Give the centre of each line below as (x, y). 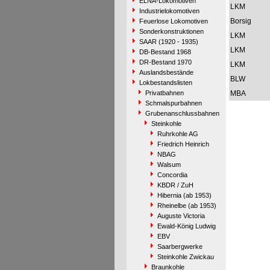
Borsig (240, 21)
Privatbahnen (164, 93)
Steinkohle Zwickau (185, 257)
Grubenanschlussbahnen (182, 113)
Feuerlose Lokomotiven (173, 21)
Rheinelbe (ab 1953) (187, 206)
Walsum (169, 165)
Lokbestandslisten (165, 83)
